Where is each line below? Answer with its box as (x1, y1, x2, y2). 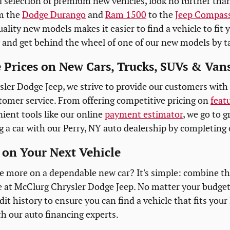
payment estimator (105, 109, 183, 121)
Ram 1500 (105, 9, 146, 21)
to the (146, 9, 175, 21)
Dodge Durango (22, 9, 86, 21)
